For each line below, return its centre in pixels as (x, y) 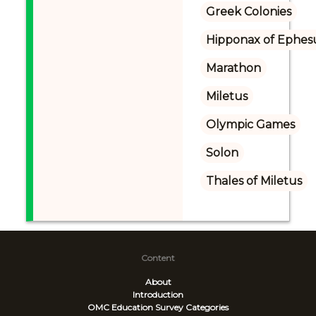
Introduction (158, 294)
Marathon (233, 68)
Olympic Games (250, 124)
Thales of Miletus (254, 181)
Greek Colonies (248, 12)
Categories (207, 307)
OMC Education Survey (135, 307)
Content (158, 258)
